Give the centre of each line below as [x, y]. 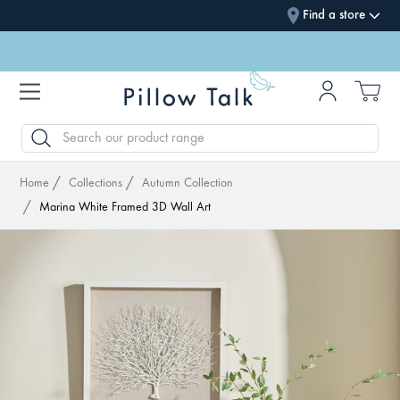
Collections [96, 184]
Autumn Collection [188, 184]
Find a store [333, 15]
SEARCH [41, 133]
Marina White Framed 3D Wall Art [125, 208]
